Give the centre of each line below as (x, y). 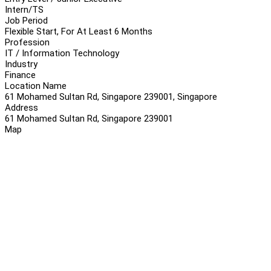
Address (21, 107)
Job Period (26, 20)
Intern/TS (24, 9)
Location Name (36, 86)
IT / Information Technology (62, 53)
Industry (21, 64)
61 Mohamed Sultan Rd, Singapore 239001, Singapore (111, 96)
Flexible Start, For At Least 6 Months (79, 31)
